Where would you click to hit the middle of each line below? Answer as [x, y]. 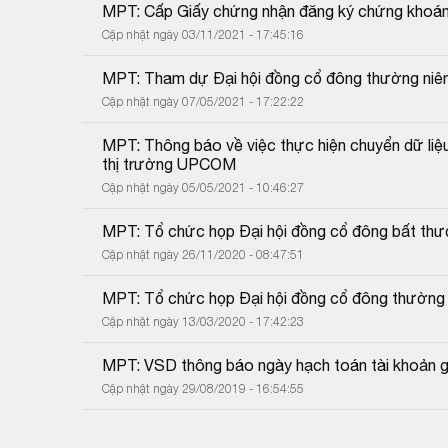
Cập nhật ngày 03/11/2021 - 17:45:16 [203, 34]
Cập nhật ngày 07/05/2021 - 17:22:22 [203, 101]
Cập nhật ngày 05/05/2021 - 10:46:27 [203, 187]
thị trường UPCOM [169, 163]
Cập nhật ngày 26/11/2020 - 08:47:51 [203, 254]
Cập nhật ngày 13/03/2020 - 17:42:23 [203, 321]
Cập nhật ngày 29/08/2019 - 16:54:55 [203, 388]
